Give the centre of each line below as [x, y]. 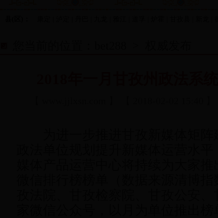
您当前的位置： [54, 46]
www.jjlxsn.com [75, 101]
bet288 [110, 46]
